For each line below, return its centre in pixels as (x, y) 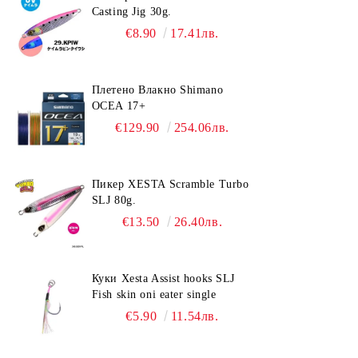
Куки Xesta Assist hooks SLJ (163, 278)
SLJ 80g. (114, 200)
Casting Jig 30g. (131, 11)
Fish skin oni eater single (154, 294)
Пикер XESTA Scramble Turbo (170, 184)
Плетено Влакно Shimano (157, 89)
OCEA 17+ (119, 105)
